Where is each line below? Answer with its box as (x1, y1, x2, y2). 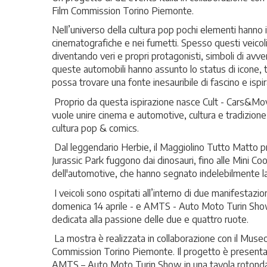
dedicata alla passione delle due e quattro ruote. (52, 213, 249, 225)
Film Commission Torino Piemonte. (52, 4, 194, 17)
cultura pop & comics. (52, 122, 139, 134)
